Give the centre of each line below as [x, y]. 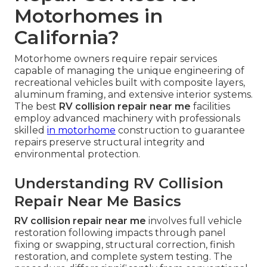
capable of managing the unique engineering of [129, 71]
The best [37, 107]
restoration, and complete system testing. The [123, 257]
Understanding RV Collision [119, 184]
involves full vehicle [194, 221]
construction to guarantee [180, 131]
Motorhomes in [89, 16]
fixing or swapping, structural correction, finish [125, 245]
